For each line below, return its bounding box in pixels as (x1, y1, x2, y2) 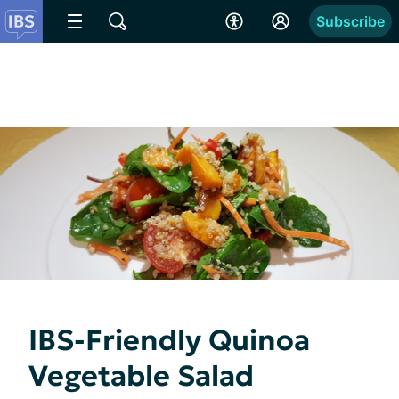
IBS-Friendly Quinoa (28, 322, 310, 358)
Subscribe (316, 12, 385, 30)
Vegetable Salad (28, 357, 254, 394)
